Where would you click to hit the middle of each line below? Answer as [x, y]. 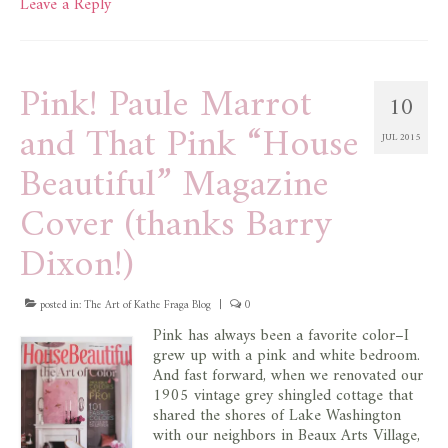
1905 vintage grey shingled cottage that [283, 395]
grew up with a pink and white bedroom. [286, 355]
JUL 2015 [401, 137]
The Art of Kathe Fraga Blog [147, 305]
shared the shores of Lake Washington [277, 415]
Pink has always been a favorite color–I [281, 335]
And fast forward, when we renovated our [288, 375]
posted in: [60, 305]
